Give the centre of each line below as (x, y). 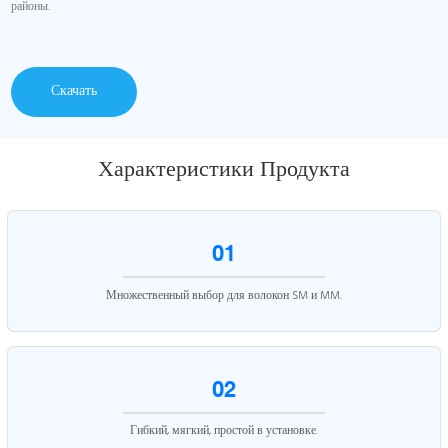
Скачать (74, 91)
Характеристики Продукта (224, 168)
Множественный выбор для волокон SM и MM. (224, 295)
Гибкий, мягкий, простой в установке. (224, 431)
